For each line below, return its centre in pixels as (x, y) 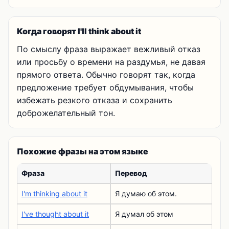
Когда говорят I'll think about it (79, 31)
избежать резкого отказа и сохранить (95, 100)
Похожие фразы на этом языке (83, 151)
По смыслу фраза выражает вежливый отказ (109, 49)
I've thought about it (55, 214)
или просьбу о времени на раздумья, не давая (111, 62)
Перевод (131, 173)
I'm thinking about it (54, 193)
